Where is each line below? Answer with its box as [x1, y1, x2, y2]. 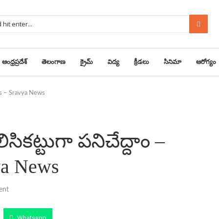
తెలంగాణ [42, 58, 66, 66]
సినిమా [164, 58, 181, 66]
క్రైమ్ [80, 58, 93, 66]
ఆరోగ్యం [196, 58, 216, 66]
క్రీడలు [134, 58, 149, 66]
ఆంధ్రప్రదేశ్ [2, 58, 27, 66]
